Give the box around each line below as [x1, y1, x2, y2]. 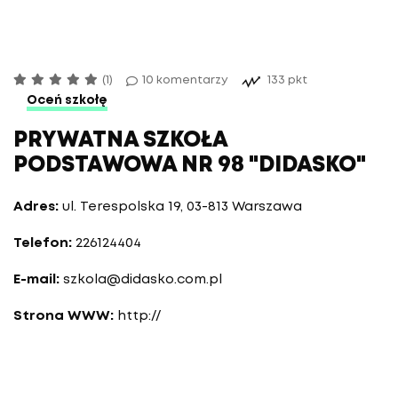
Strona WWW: [13, 310, 114, 322]
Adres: [13, 201, 59, 213]
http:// [117, 310, 162, 322]
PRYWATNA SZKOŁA [13, 131, 227, 150]
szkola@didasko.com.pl [63, 274, 222, 286]
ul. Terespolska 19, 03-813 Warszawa [59, 201, 302, 213]
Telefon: [13, 237, 72, 250]
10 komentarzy [142, 76, 228, 85]
